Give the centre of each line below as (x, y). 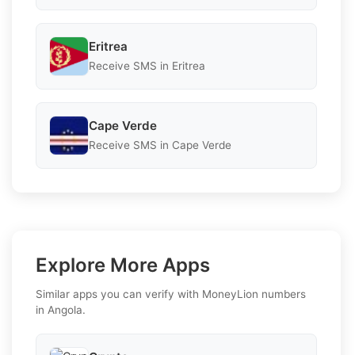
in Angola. (61, 309)
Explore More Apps (123, 265)
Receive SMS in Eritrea (147, 66)
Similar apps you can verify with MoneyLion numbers (171, 294)
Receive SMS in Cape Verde (160, 145)
